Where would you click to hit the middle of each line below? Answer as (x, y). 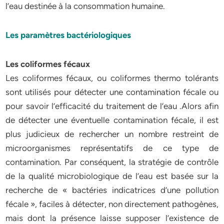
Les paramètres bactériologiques (68, 35)
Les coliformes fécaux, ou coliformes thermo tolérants (112, 78)
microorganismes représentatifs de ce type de (112, 148)
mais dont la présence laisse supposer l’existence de (112, 218)
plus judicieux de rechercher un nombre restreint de (112, 134)
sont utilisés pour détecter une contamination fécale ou (112, 92)
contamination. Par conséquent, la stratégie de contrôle (112, 162)
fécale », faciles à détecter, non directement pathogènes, (112, 204)
